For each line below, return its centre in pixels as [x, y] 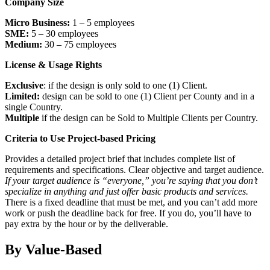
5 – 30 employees [64, 33]
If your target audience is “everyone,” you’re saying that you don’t [131, 180]
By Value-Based [53, 249]
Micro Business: [37, 22]
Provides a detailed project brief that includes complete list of [120, 159]
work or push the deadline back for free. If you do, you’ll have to [128, 213]
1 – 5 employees [102, 22]
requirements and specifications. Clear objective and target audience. [134, 169]
